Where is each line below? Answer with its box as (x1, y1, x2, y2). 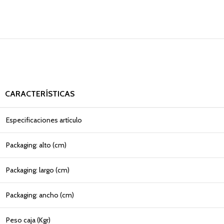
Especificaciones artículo (6, 115, 82, 124)
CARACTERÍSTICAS (5, 89, 74, 98)
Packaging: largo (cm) (6, 165, 69, 174)
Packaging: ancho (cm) (6, 190, 74, 199)
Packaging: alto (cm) (6, 140, 66, 149)
